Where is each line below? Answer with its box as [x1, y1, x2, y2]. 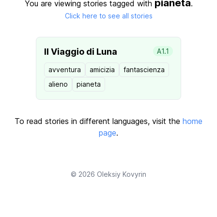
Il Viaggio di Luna [44, 46, 117, 57]
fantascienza [124, 65, 165, 74]
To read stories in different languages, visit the [15, 116, 183, 126]
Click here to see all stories [64, 12, 153, 20]
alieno [48, 80, 68, 88]
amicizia [90, 65, 115, 74]
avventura [48, 65, 81, 74]
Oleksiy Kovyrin [97, 170, 146, 178]
